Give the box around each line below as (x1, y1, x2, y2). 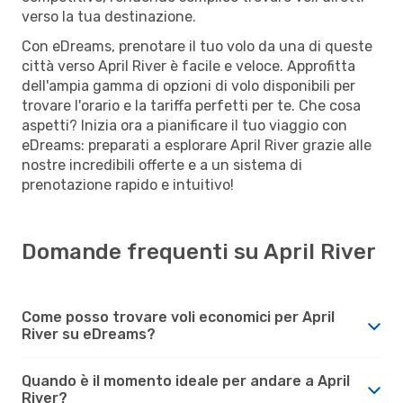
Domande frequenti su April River (22, 238, 376, 264)
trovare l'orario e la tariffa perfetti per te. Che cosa (22, 96, 361, 114)
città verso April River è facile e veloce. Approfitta (22, 57, 355, 75)
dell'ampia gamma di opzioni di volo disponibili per (22, 76, 355, 94)
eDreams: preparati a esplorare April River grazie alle (22, 136, 372, 154)
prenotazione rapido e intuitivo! (22, 175, 234, 193)
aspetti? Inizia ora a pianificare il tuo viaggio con (22, 116, 347, 134)
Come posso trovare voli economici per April (22, 308, 335, 326)
